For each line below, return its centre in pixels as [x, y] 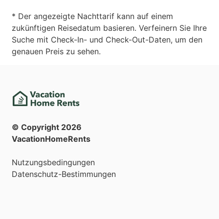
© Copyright [36, 127]
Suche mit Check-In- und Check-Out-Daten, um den [107, 39]
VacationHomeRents [51, 139]
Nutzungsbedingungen [53, 163]
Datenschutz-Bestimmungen [64, 174]
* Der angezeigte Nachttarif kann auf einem [92, 16]
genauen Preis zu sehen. [56, 51]
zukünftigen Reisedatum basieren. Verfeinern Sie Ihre [109, 28]
